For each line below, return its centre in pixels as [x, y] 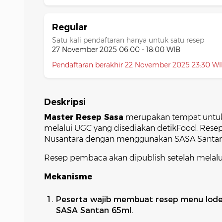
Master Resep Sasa [83, 117]
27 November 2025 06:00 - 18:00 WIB [116, 50]
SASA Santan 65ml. [94, 210]
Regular [70, 27]
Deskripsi [65, 102]
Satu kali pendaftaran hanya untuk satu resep [128, 40]
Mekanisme [68, 177]
